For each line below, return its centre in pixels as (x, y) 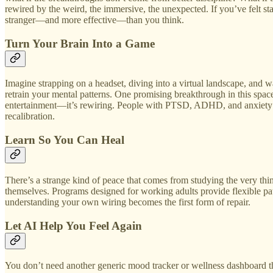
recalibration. (30, 116)
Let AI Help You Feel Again (73, 225)
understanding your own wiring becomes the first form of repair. (128, 202)
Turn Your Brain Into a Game (80, 43)
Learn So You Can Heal (65, 140)
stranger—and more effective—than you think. (94, 20)
